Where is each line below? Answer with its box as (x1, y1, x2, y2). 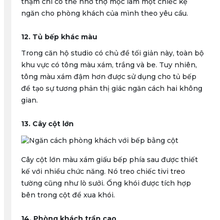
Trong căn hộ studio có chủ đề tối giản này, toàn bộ (21, 49, 204, 57)
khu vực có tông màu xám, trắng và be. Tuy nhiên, (21, 60, 197, 69)
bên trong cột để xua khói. (21, 191, 115, 199)
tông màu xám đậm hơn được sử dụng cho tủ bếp (21, 72, 196, 81)
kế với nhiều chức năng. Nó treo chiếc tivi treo (21, 167, 185, 176)
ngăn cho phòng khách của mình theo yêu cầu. (21, 9, 188, 18)
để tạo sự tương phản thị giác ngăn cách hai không (21, 84, 202, 93)
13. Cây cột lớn (21, 119, 74, 128)
